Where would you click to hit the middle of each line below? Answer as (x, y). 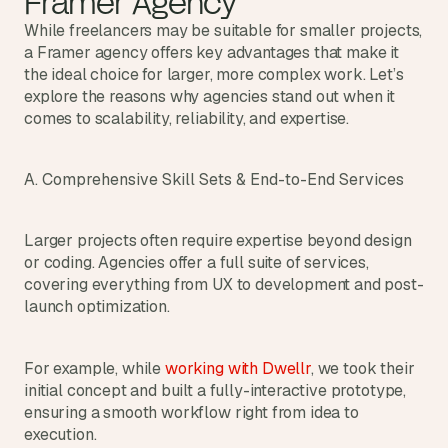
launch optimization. (97, 306)
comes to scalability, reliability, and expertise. (187, 118)
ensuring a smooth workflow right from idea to (191, 412)
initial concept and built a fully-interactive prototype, (215, 390)
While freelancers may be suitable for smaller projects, (223, 30)
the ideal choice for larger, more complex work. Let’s (214, 74)
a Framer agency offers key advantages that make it (211, 52)
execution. (60, 434)
